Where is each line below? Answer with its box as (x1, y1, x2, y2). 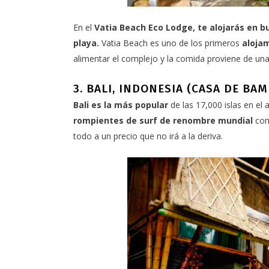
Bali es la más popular (73, 99, 168, 111)
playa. (73, 37, 99, 49)
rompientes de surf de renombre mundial (73, 115, 253, 127)
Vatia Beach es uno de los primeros (99, 37, 240, 49)
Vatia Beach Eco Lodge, (94, 22, 195, 34)
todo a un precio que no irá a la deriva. (73, 130, 223, 142)
